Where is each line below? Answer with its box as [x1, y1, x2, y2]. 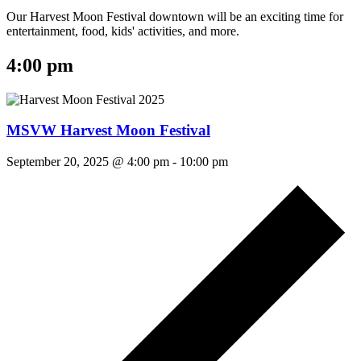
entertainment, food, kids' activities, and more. [6, 23, 239, 38]
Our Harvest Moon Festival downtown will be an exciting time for [6, 9, 343, 23]
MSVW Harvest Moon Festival [6, 122, 210, 139]
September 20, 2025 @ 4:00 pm [6, 155, 169, 169]
